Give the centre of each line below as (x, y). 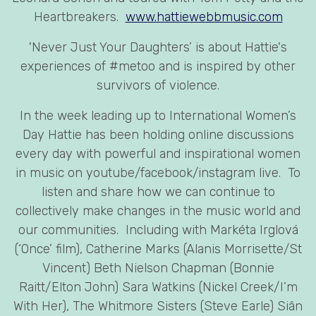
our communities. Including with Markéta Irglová (158, 230)
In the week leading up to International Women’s (158, 116)
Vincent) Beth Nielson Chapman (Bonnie (158, 268)
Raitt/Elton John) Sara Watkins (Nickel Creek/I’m (158, 287)
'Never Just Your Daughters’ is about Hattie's (158, 48)
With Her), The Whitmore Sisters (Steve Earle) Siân (158, 306)
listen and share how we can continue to (158, 192)
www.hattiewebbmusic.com (204, 17)
